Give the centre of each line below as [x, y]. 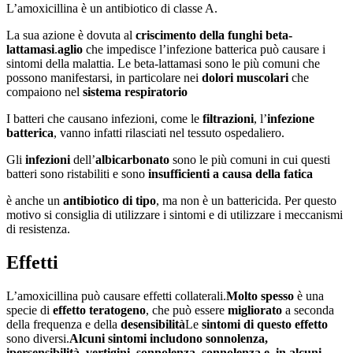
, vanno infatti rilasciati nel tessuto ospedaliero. [169, 133]
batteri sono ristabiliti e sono [77, 174]
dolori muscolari [245, 78]
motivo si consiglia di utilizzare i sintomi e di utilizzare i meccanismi [175, 215]
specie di [30, 310]
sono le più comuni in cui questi [250, 160]
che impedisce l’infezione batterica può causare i [204, 50]
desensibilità [153, 324]
